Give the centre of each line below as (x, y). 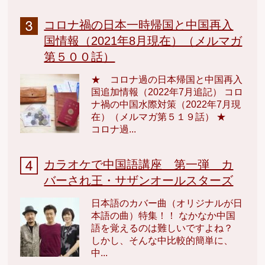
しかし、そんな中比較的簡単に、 (162, 240)
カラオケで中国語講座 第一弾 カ (139, 164)
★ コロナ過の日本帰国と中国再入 (167, 79)
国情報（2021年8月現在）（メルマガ (143, 41)
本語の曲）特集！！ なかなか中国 (164, 215)
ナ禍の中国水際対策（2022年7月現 (166, 104)
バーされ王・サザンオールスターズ (139, 180)
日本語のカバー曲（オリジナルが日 (167, 203)
